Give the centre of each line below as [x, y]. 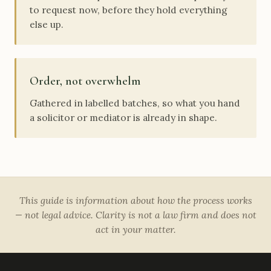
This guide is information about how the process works [135, 200]
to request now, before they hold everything [129, 10]
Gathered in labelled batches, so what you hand [135, 103]
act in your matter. [135, 229]
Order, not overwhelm [85, 81]
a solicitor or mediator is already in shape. [123, 117]
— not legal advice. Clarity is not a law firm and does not [135, 215]
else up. [47, 24]
